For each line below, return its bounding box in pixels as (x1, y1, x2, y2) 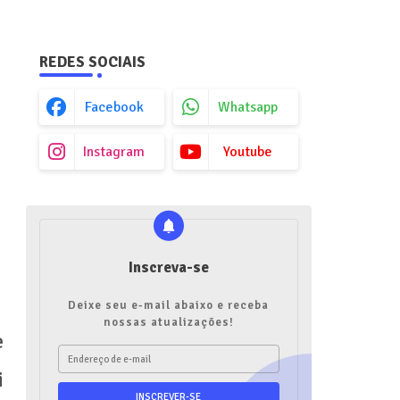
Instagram (83, 143, 145, 161)
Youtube (223, 143, 272, 161)
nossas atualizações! (103, 315, 234, 329)
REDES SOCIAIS (38, 53, 146, 71)
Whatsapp (218, 98, 278, 116)
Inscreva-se (128, 258, 209, 277)
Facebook (84, 98, 144, 116)
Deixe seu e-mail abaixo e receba (68, 298, 269, 312)
